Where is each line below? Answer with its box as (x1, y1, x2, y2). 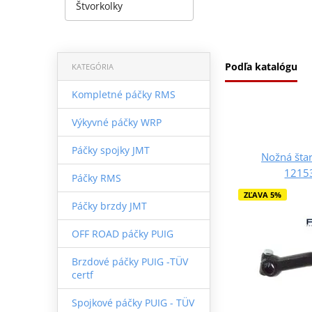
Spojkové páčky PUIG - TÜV (71, 295, 194, 309)
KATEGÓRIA (71, 61, 114, 72)
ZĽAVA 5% (243, 189, 281, 200)
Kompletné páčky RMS (71, 87, 175, 101)
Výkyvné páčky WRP (71, 115, 162, 129)
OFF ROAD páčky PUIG (71, 226, 173, 240)
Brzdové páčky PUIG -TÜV (71, 254, 188, 268)
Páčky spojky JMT (71, 143, 150, 157)
